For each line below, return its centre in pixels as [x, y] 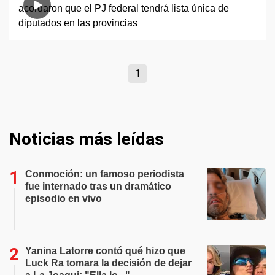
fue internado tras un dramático [98, 186]
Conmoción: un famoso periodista [105, 174]
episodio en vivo [64, 199]
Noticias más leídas [87, 139]
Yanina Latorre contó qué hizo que [105, 251]
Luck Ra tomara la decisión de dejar [108, 263]
